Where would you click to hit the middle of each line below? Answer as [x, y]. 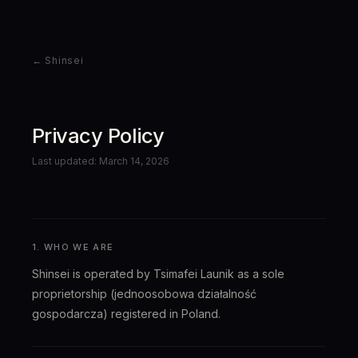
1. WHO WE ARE [73, 247]
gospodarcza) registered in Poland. [126, 314]
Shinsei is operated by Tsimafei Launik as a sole [158, 274]
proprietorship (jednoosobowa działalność [144, 294]
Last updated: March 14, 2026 [101, 161]
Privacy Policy [98, 135]
